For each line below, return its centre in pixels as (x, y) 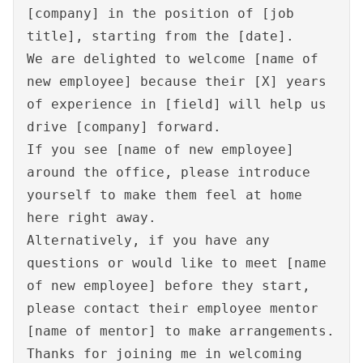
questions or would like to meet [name (177, 263)
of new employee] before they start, (169, 286)
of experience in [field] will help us (177, 105)
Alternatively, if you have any (148, 241)
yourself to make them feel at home (164, 195)
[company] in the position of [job (160, 14)
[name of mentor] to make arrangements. (181, 331)
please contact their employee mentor (173, 309)
